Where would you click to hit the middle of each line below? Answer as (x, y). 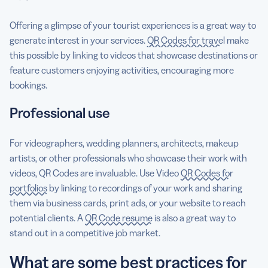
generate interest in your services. (78, 40)
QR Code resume (119, 218)
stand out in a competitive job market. (85, 233)
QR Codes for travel (186, 40)
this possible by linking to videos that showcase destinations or (134, 55)
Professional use (60, 113)
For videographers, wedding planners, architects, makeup (124, 143)
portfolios (28, 188)
